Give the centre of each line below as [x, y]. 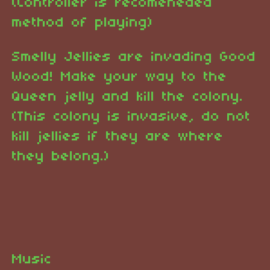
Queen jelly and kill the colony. [128, 97]
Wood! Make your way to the [120, 77]
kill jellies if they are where [118, 137]
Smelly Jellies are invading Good [134, 58]
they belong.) [61, 157]
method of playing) [83, 23]
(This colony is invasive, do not [131, 117]
